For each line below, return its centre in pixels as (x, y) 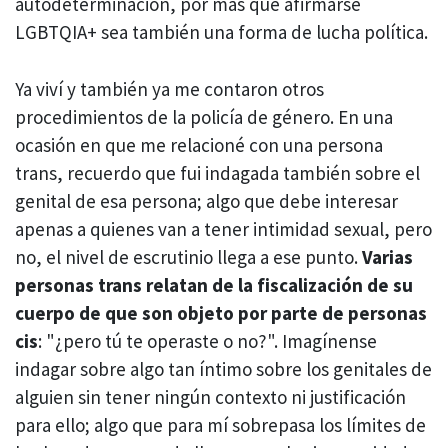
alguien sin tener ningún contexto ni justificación (210, 396)
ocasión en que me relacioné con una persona (199, 144)
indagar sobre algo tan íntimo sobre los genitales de (223, 368)
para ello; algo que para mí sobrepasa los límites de (220, 424)
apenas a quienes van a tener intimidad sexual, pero (223, 228)
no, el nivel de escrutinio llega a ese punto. (188, 256)
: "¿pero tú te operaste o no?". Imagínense (207, 340)
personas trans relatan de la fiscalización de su (214, 284)
